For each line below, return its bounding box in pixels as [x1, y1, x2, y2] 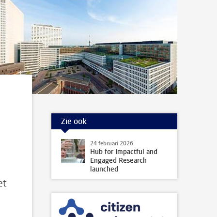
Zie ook [61, 116, 87, 126]
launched [90, 165, 118, 174]
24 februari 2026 [90, 139, 133, 147]
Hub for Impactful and [90, 147, 157, 156]
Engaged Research [90, 156, 147, 165]
